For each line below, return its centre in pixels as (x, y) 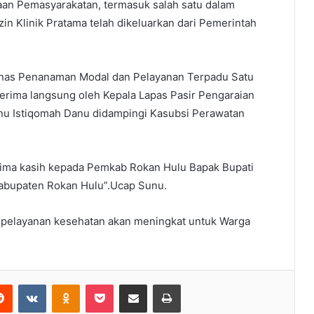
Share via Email (158, 284)
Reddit (26, 284)
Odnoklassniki (109, 284)
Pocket (128, 284)
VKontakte (68, 284)
